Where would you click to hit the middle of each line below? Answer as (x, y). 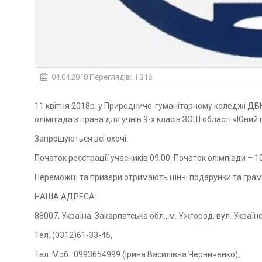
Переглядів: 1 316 (120, 77)
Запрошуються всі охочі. (81, 139)
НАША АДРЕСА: (65, 197)
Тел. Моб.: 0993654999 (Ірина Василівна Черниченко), (137, 255)
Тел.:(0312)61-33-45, (73, 235)
